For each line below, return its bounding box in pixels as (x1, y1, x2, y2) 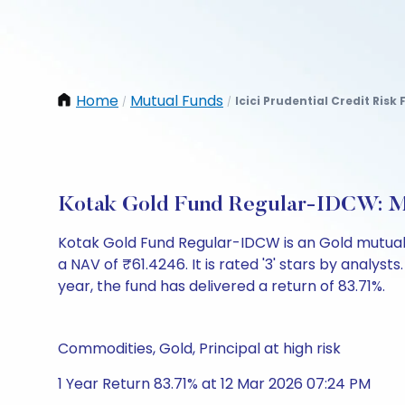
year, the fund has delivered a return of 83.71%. (58, 276, 385, 297)
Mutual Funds (130, 90, 223, 111)
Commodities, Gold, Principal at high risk (58, 338, 341, 359)
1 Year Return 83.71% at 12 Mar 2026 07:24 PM (58, 373, 371, 394)
